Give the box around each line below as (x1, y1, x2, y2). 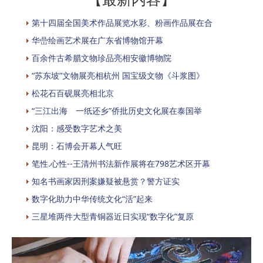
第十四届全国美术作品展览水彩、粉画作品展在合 (32, 16, 213, 28)
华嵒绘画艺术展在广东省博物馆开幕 (32, 34, 163, 46)
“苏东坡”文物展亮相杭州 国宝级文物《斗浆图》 (32, 69, 204, 81)
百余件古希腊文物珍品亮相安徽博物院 (32, 52, 171, 63)
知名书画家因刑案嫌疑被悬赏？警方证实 (32, 175, 180, 187)
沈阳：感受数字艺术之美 (32, 122, 122, 134)
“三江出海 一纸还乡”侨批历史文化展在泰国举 (32, 104, 202, 116)
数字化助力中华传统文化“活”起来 (32, 193, 153, 204)
